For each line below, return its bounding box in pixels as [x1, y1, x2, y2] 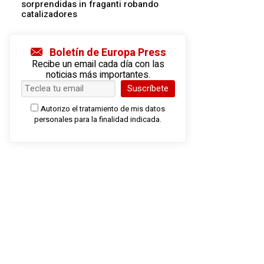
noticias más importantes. [45, 68, 150, 82]
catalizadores [21, 8, 77, 21]
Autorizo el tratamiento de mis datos [41, 103, 165, 115]
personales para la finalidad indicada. [34, 114, 161, 126]
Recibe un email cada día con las [31, 57, 164, 72]
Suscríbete [127, 82, 169, 95]
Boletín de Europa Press [49, 45, 166, 61]
